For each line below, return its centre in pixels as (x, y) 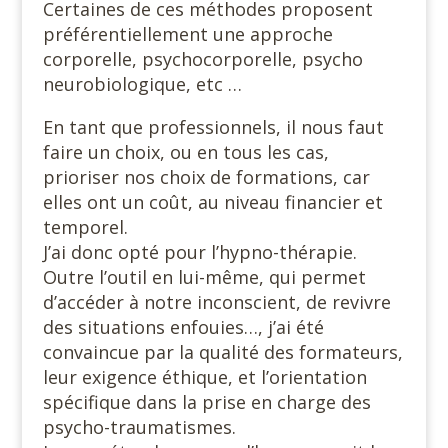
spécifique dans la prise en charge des (206, 401)
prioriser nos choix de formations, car (206, 176)
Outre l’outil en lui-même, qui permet (204, 276)
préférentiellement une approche (187, 33)
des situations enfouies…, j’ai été (183, 326)
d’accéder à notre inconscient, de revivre (216, 301)
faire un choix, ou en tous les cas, (185, 151)
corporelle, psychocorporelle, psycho (202, 58)
